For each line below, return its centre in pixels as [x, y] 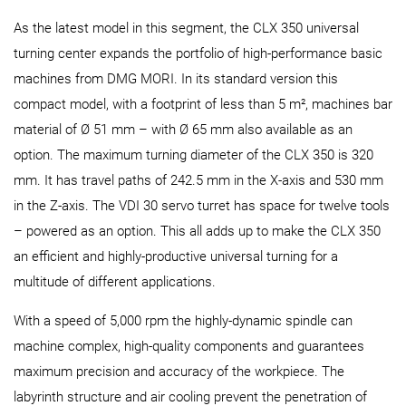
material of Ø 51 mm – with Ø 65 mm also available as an [183, 130]
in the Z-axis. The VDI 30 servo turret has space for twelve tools [202, 206]
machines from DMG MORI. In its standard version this [176, 79]
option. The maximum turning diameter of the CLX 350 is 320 [193, 155]
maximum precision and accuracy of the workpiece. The [179, 372]
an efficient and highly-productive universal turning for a [176, 257]
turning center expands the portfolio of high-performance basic [198, 54]
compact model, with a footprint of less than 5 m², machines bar [203, 105]
